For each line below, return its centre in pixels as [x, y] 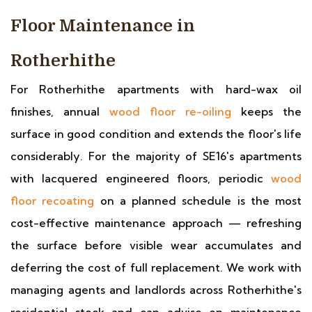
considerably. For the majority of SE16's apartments [156, 156]
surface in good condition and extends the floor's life [156, 134]
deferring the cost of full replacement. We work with [156, 267]
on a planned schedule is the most [198, 201]
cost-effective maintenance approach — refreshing [156, 223]
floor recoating [53, 201]
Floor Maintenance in [103, 26]
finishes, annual [60, 111]
